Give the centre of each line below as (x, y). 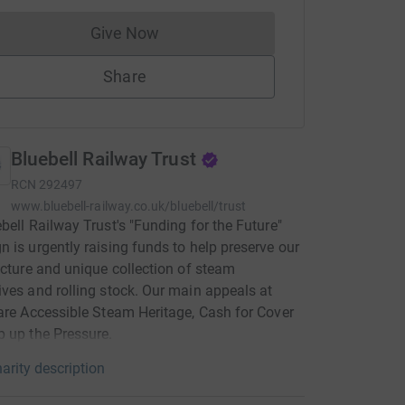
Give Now (125, 33)
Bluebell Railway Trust (103, 159)
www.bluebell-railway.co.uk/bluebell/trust (128, 206)
